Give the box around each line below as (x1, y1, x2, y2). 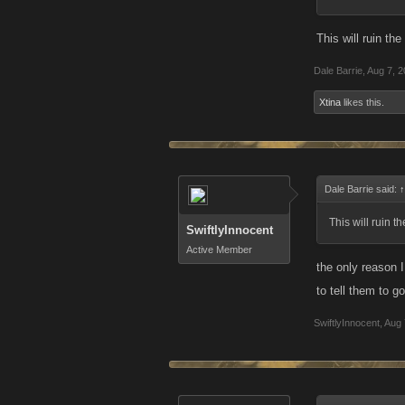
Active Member (186, 244, 252, 255)
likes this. (341, 97, 384, 108)
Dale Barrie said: (325, 184, 400, 194)
